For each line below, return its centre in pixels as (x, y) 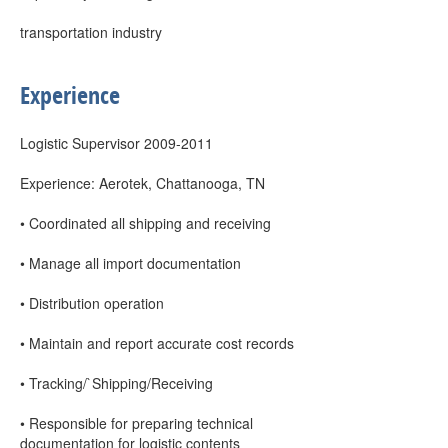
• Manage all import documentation (130, 263)
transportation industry (91, 32)
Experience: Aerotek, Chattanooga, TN (142, 183)
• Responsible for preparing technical (136, 423)
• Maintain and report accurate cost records (157, 343)
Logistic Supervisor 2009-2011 (116, 143)
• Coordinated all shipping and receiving (145, 223)
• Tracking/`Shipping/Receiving (116, 383)
